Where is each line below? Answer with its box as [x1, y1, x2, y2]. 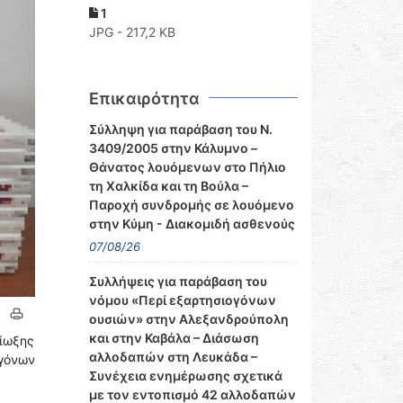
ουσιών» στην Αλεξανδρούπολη [88, 311, 289, 327]
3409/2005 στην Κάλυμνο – [88, 140, 257, 156]
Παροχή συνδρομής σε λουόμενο [88, 197, 294, 212]
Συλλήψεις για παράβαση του [88, 273, 267, 289]
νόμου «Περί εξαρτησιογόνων [88, 292, 276, 308]
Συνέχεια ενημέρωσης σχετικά [88, 368, 282, 383]
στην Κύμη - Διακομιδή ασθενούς [88, 216, 295, 231]
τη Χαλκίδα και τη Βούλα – [88, 178, 248, 193]
